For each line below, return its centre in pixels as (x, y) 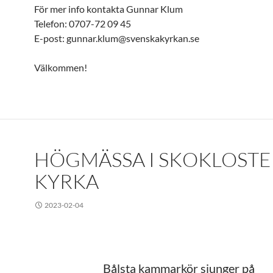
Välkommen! (61, 67)
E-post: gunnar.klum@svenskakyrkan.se (117, 38)
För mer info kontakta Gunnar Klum (108, 9)
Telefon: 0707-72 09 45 (83, 23)
